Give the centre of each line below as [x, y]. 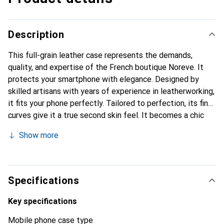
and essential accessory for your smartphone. [88, 127]
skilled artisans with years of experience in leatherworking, [111, 91]
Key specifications [42, 201]
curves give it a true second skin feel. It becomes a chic [106, 115]
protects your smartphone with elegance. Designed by [103, 79]
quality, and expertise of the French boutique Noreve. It [106, 67]
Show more [39, 135]
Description [36, 34]
